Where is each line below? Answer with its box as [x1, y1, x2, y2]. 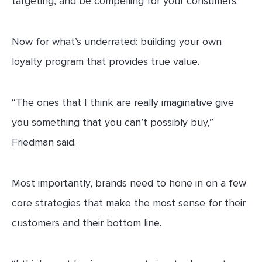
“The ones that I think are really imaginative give [12, 96, 234, 109]
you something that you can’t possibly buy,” [12, 116, 213, 129]
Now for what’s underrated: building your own [12, 35, 222, 49]
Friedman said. [12, 136, 76, 149]
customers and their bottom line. [12, 216, 161, 230]
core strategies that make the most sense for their [12, 196, 246, 210]
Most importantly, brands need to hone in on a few [12, 177, 246, 190]
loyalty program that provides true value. [12, 55, 199, 68]
